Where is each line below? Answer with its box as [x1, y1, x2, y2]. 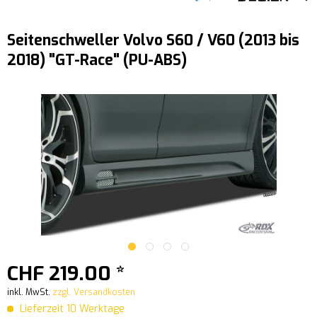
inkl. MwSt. [7, 287, 52, 299]
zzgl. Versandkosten [52, 287, 135, 299]
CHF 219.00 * [7, 260, 125, 287]
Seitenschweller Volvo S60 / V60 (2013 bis [7, 30, 299, 51]
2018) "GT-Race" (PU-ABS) [7, 50, 187, 71]
